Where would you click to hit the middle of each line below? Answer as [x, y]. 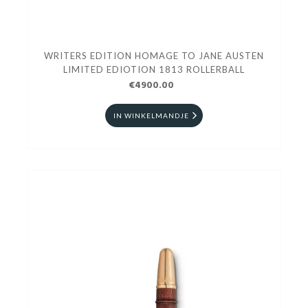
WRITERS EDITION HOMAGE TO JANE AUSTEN [154, 56]
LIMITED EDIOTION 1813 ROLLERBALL [154, 70]
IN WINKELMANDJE [151, 116]
